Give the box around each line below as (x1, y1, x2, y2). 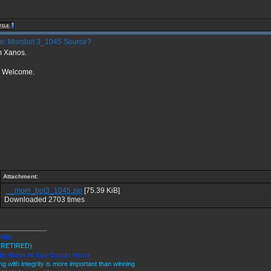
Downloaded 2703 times (4, 195, 85, 204)
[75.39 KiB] (82, 186, 120, 195)
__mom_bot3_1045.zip (6, 186, 82, 195)
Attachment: (3, 173, 38, 180)
